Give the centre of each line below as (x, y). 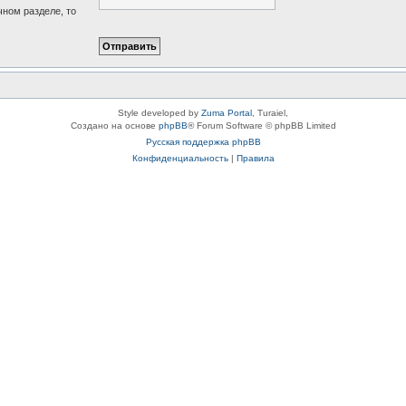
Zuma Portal (227, 113)
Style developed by (159, 113)
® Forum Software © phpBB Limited (261, 126)
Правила (255, 158)
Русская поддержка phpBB (203, 142)
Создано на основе (114, 126)
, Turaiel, (270, 113)
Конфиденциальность (180, 158)
